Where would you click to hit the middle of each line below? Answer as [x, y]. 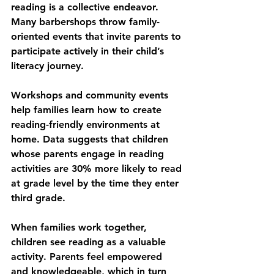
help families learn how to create [88, 110]
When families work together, [80, 227]
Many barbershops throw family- [85, 22]
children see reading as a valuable [90, 242]
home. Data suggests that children [91, 139]
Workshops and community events [91, 95]
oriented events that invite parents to [98, 36]
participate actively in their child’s [89, 51]
